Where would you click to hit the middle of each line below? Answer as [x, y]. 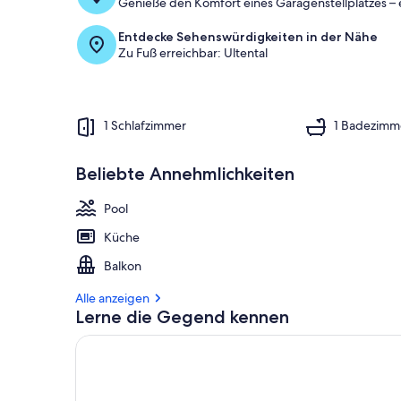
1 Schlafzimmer [145, 126]
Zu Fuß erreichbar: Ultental [193, 52]
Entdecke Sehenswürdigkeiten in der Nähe [248, 36]
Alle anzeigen [112, 298]
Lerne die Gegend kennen [182, 316]
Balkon [123, 265]
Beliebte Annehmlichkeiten [185, 173]
